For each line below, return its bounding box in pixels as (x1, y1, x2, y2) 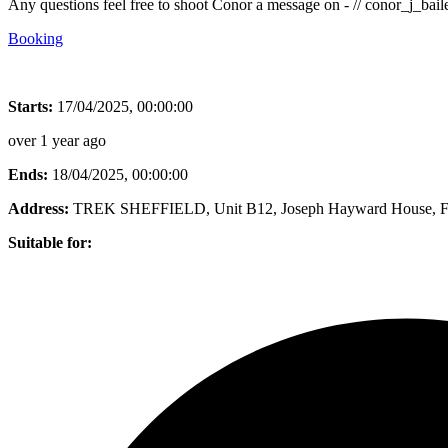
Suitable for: (8, 233, 92, 251)
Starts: (8, 97, 53, 115)
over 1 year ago (8, 131, 106, 149)
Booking (8, 29, 63, 47)
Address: (8, 199, 69, 217)
